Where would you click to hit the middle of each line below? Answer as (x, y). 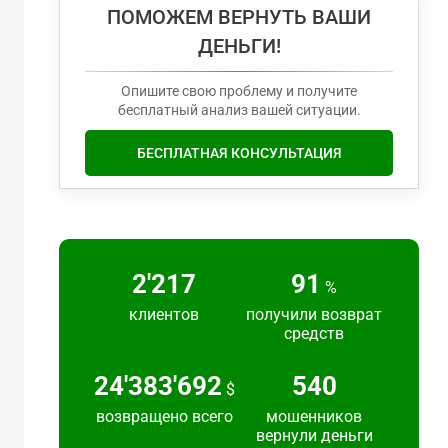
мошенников (314, 416)
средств (314, 333)
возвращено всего (164, 416)
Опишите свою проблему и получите (239, 90)
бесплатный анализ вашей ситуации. (239, 109)
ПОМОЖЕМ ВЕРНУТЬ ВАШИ (239, 16)
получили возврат (314, 314)
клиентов (164, 314)
